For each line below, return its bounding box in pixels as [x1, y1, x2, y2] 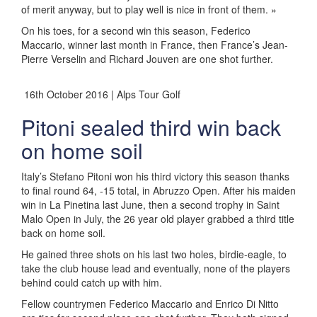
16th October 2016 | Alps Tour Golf [21, 86, 180, 101]
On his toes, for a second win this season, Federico [21, 23, 250, 38]
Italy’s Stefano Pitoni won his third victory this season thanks [21, 168, 289, 183]
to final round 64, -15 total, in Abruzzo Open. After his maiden [21, 183, 296, 197]
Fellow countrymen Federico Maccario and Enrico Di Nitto [21, 296, 279, 311]
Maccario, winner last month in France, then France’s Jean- [21, 37, 288, 52]
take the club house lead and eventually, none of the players [21, 260, 290, 275]
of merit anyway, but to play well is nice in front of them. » [21, 1, 277, 16]
